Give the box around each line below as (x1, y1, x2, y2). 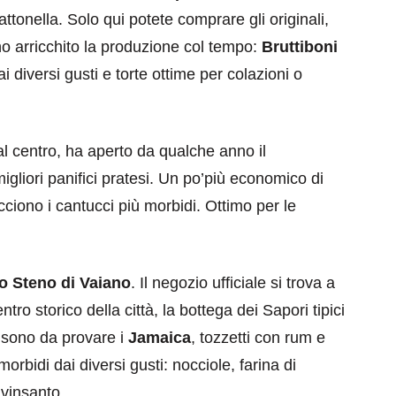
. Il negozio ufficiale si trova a (131, 273, 335, 292)
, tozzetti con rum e (191, 328, 325, 346)
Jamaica (128, 328, 191, 346)
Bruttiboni (262, 37, 338, 56)
